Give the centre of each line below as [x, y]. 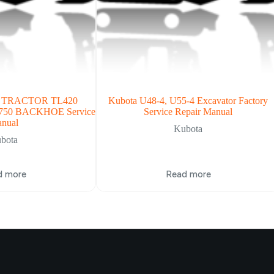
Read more [188, 175]
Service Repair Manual [188, 111]
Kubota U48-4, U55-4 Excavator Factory [188, 100]
